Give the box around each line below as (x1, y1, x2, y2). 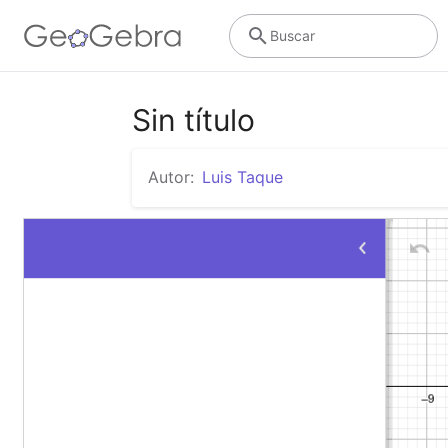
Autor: (148, 167, 194, 187)
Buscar (269, 26, 315, 44)
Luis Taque (202, 167, 283, 187)
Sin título (132, 102, 255, 138)
